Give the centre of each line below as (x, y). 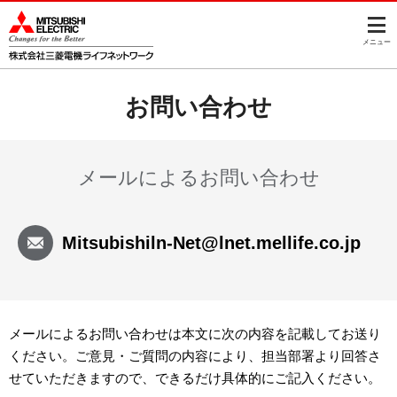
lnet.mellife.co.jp (290, 242)
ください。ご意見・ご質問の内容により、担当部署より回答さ (195, 356)
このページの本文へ (198, 12)
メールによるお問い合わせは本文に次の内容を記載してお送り (195, 334)
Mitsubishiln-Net (132, 242)
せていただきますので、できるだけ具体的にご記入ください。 (195, 378)
